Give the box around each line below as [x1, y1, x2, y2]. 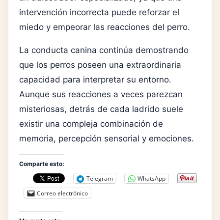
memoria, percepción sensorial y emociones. [19, 134, 194, 144]
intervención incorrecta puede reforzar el [19, 7, 179, 18]
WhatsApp [137, 174, 165, 183]
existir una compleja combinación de [19, 119, 163, 129]
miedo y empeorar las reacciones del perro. [19, 22, 190, 32]
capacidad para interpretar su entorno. [19, 75, 171, 85]
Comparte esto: [19, 160, 64, 168]
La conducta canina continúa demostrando [19, 45, 189, 55]
